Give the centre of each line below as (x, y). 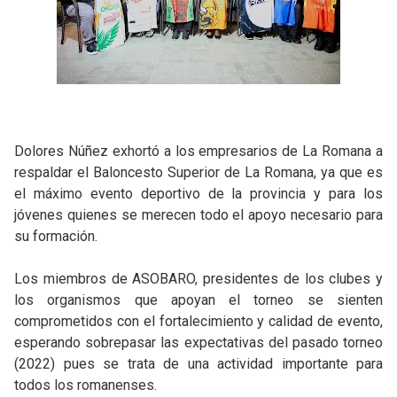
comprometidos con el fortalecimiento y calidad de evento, (198, 321)
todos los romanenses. (86, 385)
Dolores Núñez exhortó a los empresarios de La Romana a (198, 151)
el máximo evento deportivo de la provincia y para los (198, 194)
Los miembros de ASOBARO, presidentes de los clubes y (198, 279)
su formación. (56, 236)
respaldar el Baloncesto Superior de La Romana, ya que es (198, 172)
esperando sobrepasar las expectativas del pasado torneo (198, 343)
